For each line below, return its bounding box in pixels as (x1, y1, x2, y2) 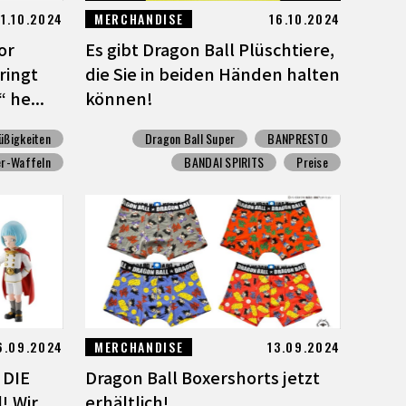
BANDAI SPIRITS (184, 152, 265, 172)
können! (85, 86, 153, 111)
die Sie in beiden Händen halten (85, 62, 340, 86)
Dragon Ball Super (144, 129, 236, 149)
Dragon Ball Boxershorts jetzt (85, 365, 320, 390)
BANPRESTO (267, 129, 328, 149)
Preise (296, 152, 328, 172)
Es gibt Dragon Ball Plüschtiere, (85, 37, 334, 62)
